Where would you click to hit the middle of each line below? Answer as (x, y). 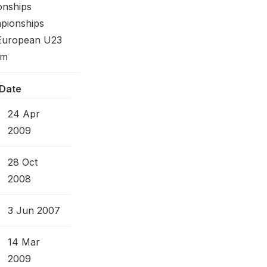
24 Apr (24, 114)
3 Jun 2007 (34, 210)
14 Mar (24, 242)
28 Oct (23, 162)
